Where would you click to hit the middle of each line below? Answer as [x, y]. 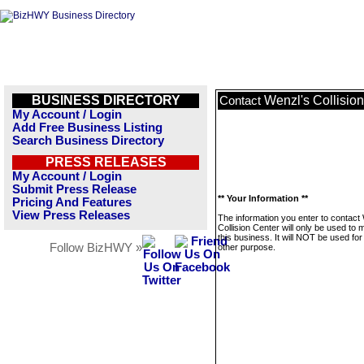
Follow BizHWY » [96, 248]
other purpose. [247, 247]
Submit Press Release [74, 189]
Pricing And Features [72, 202]
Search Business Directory [88, 141]
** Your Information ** [263, 198]
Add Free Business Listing [87, 128]
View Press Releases [71, 215]
